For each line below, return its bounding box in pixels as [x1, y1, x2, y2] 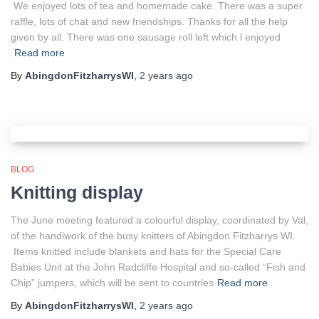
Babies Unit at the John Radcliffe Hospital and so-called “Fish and [11, 261, 305, 273]
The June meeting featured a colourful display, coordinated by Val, [11, 214, 308, 226]
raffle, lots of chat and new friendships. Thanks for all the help [11, 16, 288, 27]
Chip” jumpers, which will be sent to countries [11, 277, 214, 288]
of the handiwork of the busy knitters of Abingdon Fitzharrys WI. [11, 230, 296, 241]
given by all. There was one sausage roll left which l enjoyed [11, 31, 281, 43]
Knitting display [11, 182, 143, 202]
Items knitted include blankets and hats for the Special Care [11, 246, 281, 257]
